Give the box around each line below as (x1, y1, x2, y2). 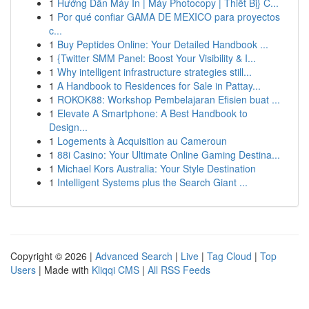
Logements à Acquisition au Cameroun (57, 134, 227, 148)
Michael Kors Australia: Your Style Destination (57, 161, 256, 175)
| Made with (36, 263, 92, 277)
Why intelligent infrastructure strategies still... (57, 65, 252, 79)
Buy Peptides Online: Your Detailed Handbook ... (57, 37, 268, 51)
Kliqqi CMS (92, 263, 139, 277)
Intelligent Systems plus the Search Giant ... (57, 175, 248, 189)
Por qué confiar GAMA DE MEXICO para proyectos (57, 10, 280, 23)
